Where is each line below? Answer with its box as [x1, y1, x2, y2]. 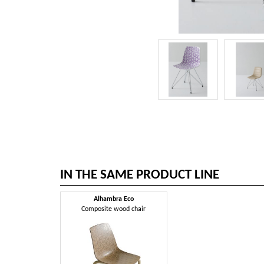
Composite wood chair [81, 205, 146, 213]
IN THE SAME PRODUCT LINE [60, 168, 219, 182]
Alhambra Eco [93, 195, 134, 203]
